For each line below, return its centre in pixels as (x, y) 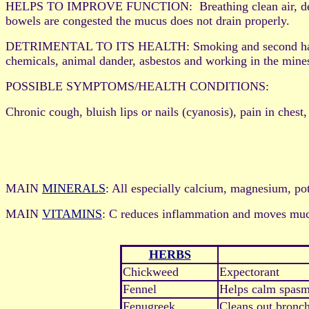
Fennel (140, 289)
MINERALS (74, 189)
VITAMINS (72, 214)
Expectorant (249, 272)
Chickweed (151, 272)
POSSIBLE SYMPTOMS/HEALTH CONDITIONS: (141, 87)
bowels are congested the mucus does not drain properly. (148, 21)
